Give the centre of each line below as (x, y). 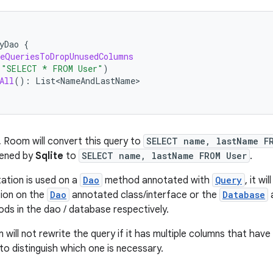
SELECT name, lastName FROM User (164, 156)
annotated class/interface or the (144, 195)
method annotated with (157, 180)
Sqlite (49, 156)
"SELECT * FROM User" (52, 69)
